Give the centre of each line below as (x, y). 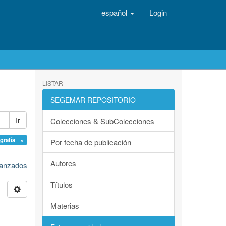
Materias (65, 206)
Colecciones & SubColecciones (102, 121)
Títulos (61, 184)
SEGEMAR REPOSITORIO (93, 100)
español (115, 12)
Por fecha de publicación (91, 142)
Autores (63, 163)
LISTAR (52, 83)
